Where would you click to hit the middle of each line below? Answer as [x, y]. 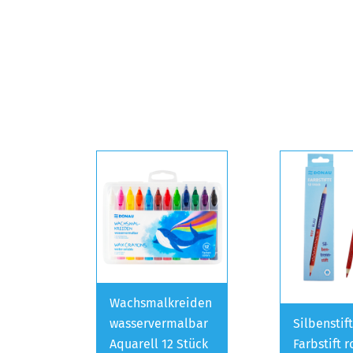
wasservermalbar [159, 323]
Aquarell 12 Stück [159, 344]
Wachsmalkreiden [161, 303]
